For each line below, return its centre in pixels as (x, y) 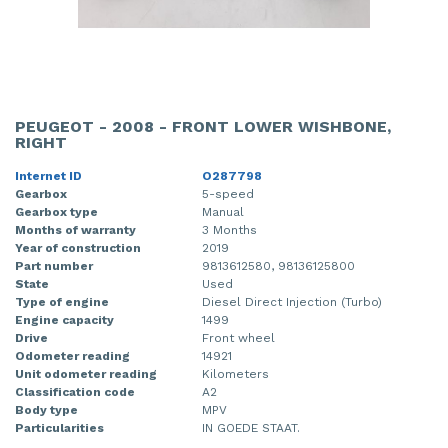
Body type (46, 410)
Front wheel (238, 338)
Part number (54, 266)
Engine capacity (64, 320)
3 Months (229, 230)
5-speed (228, 194)
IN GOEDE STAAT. (251, 428)
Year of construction (78, 248)
